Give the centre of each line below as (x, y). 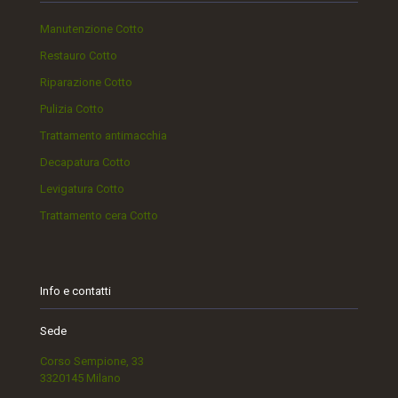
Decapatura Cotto (85, 163)
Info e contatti (76, 291)
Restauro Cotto (79, 56)
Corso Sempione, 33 (92, 362)
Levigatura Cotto (82, 189)
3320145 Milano (80, 378)
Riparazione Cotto (86, 83)
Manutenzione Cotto (92, 29)
